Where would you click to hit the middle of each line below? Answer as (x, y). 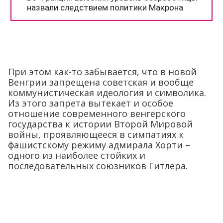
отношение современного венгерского (97, 113)
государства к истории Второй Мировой (100, 124)
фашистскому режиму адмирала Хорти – (99, 145)
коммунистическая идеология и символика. (107, 93)
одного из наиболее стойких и (77, 155)
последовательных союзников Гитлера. (98, 166)
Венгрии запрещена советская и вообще (101, 82)
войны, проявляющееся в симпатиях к (96, 134)
